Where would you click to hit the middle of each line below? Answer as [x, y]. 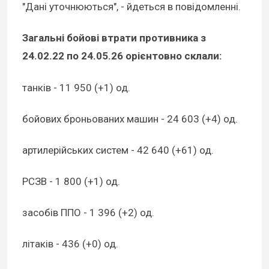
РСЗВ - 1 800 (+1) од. [71, 181]
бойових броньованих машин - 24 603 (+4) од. [130, 119]
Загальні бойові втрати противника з [114, 38]
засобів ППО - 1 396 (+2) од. [88, 212]
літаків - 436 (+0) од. [70, 244]
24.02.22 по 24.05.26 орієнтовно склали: [122, 56]
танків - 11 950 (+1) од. [76, 87]
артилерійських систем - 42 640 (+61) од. [118, 150]
